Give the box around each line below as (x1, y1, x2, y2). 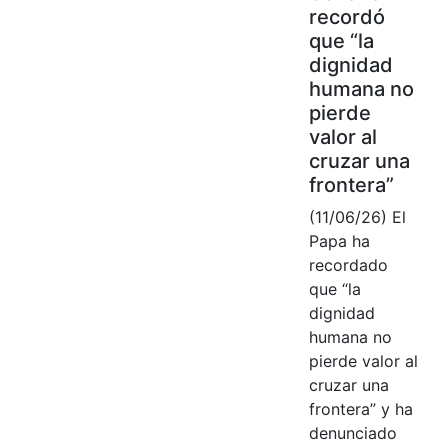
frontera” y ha (308, 398, 413, 419)
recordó (308, 4, 385, 29)
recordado (308, 254, 388, 275)
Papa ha (308, 230, 370, 251)
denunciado (308, 422, 397, 443)
